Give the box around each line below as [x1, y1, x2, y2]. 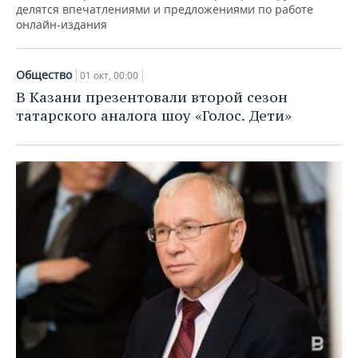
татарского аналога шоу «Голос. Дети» [16, 106, 292, 125]
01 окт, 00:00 [80, 69, 138, 83]
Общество [16, 67, 72, 83]
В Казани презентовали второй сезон [16, 88, 288, 107]
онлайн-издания [16, 17, 107, 33]
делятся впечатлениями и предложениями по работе [16, 2, 313, 18]
